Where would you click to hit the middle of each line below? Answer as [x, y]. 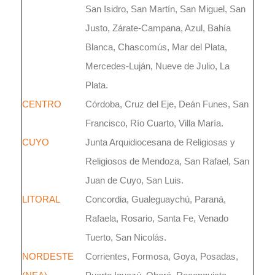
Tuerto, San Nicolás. [126, 237]
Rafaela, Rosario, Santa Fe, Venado [157, 218]
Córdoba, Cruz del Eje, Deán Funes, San [167, 104]
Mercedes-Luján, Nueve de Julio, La [157, 66]
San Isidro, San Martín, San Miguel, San [165, 9]
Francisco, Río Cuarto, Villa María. [154, 123]
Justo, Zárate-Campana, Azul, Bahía [158, 28]
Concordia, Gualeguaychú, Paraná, [156, 199]
